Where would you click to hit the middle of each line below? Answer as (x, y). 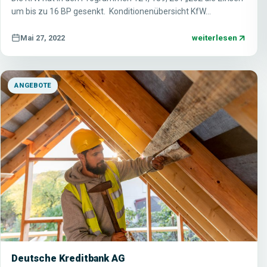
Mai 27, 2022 (43, 38)
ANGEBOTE (33, 86)
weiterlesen (215, 38)
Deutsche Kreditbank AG (68, 259)
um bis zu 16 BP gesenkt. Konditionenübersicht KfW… (111, 12)
